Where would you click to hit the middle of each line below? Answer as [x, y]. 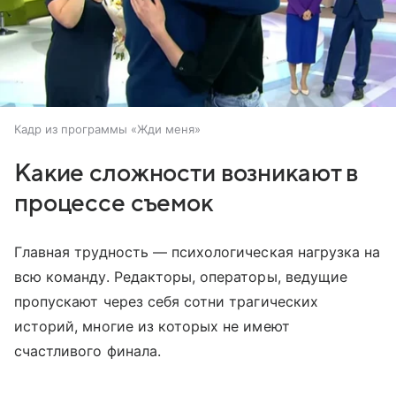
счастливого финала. [90, 351]
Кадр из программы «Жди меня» [107, 129]
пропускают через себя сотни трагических [166, 302]
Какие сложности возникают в [187, 174]
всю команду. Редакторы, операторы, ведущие [181, 277]
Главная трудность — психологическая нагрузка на [198, 252]
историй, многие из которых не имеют [152, 327]
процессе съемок [114, 204]
